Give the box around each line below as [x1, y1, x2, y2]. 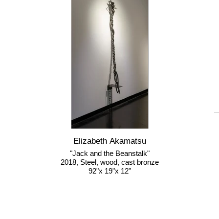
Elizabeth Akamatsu [73, 136, 146, 146]
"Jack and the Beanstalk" [70, 149, 150, 157]
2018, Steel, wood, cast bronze [61, 158, 159, 166]
